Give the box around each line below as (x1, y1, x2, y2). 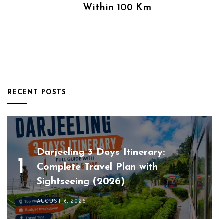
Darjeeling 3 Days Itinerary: (37, 148, 165, 157)
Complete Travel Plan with (37, 162, 158, 172)
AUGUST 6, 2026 (37, 198, 86, 205)
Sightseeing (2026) (37, 177, 125, 187)
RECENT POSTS (7, 89, 66, 96)
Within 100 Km (83, 3, 151, 13)
